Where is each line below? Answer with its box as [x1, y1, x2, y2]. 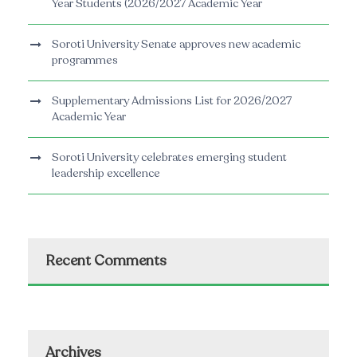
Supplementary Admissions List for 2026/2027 [52, 93, 292, 109]
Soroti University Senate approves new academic [52, 37, 300, 53]
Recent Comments [45, 251, 167, 271]
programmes [52, 53, 118, 69]
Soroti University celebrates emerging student [52, 150, 287, 166]
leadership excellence [52, 166, 160, 182]
